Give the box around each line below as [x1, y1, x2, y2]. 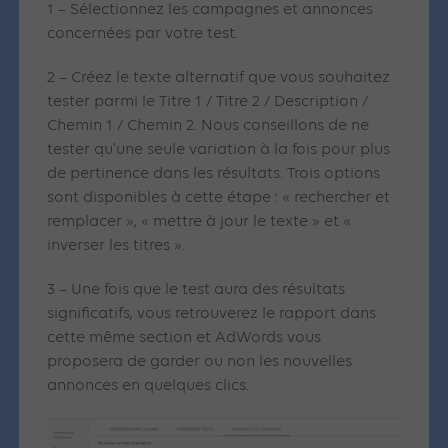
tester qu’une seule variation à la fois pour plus [47, 142, 391, 159]
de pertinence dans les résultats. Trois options [47, 166, 381, 183]
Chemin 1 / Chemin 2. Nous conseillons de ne [47, 118, 370, 135]
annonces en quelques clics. [47, 378, 250, 395]
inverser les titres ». [47, 238, 186, 255]
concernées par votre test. [47, 26, 239, 43]
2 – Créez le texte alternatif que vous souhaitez [47, 70, 391, 87]
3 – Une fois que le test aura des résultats [47, 282, 346, 299]
